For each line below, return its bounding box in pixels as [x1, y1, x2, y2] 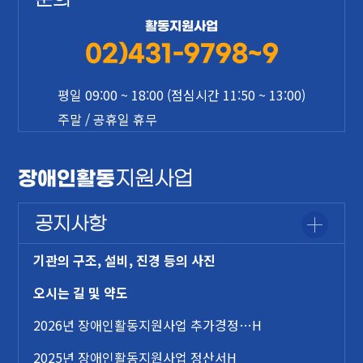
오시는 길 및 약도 [33, 282, 129, 302]
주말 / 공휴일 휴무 [58, 109, 157, 129]
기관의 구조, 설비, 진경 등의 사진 [33, 250, 216, 270]
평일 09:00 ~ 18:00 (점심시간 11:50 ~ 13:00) [58, 84, 305, 105]
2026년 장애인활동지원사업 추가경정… [33, 314, 253, 335]
